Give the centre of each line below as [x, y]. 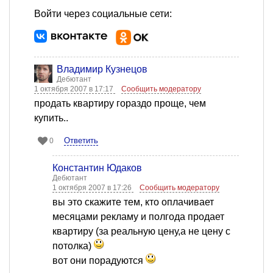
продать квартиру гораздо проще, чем [120, 104]
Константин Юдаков [97, 168]
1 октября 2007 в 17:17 [75, 89]
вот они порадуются [99, 261]
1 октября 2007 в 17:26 [93, 188]
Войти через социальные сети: [103, 14]
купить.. [51, 118]
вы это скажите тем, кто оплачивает [133, 202]
